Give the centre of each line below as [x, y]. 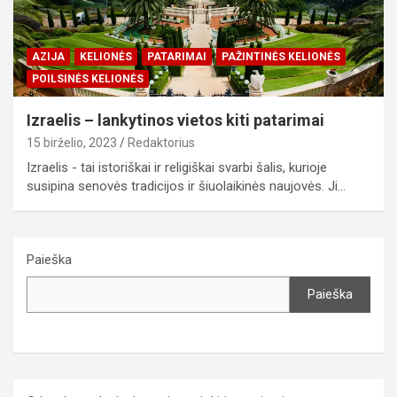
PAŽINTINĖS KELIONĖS [281, 56]
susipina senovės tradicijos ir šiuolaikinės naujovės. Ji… [186, 186]
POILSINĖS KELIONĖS [88, 78]
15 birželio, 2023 [72, 142]
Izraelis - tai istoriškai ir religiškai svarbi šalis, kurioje [177, 167]
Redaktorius [161, 142]
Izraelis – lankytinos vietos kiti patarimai [175, 120]
